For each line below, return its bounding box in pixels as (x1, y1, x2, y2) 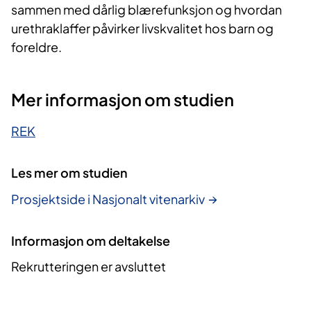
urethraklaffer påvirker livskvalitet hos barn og (11, 20, 274, 37)
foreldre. (11, 39, 62, 56)
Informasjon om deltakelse (11, 232, 170, 249)
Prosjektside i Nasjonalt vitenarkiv (11, 190, 205, 207)
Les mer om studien (11, 165, 128, 181)
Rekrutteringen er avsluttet (11, 258, 166, 275)
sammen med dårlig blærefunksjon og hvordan (11, 1, 282, 18)
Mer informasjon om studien (11, 89, 234, 110)
